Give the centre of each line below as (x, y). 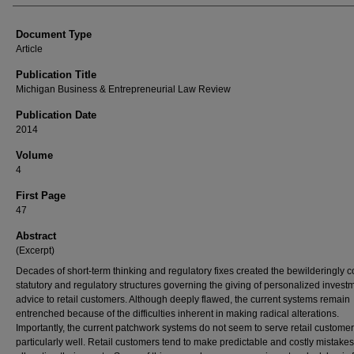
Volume (34, 155)
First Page (41, 196)
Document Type (54, 34)
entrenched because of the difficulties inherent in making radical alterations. (177, 314)
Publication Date (56, 115)
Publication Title (56, 75)
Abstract (36, 236)
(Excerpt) (35, 250)
